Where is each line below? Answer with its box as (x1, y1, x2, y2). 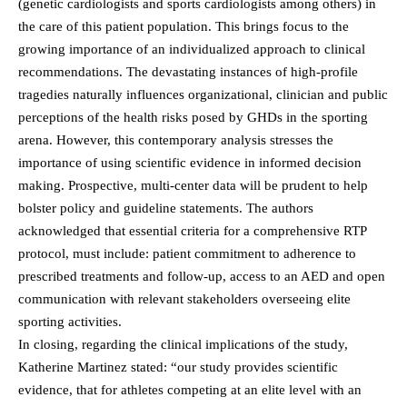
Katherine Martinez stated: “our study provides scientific (18, 359, 338, 374)
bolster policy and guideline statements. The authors (18, 200, 313, 215)
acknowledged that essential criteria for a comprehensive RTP (18, 223, 367, 238)
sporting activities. (18, 313, 122, 329)
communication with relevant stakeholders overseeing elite (18, 291, 351, 306)
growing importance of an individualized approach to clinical (18, 41, 365, 56)
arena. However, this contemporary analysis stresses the (18, 132, 333, 147)
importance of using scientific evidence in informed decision (18, 154, 362, 170)
